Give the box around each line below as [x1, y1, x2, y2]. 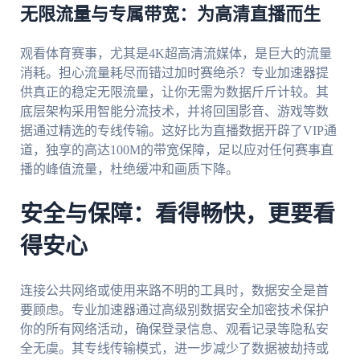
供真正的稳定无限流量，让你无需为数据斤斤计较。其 [19, 85, 329, 100]
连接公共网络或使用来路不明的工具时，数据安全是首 [19, 283, 329, 297]
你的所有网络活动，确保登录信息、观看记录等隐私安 [19, 321, 329, 336]
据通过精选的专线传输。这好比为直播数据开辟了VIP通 [19, 124, 337, 138]
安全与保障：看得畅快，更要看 [19, 203, 335, 227]
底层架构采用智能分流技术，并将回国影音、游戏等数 [19, 104, 329, 119]
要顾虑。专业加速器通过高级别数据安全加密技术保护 [19, 302, 329, 317]
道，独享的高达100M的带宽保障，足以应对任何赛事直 [19, 143, 333, 157]
